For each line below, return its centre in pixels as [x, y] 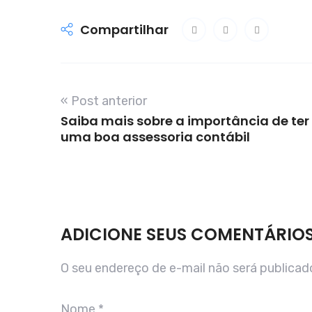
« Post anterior [104, 101]
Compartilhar [124, 30]
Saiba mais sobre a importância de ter [185, 121]
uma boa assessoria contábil [155, 137]
